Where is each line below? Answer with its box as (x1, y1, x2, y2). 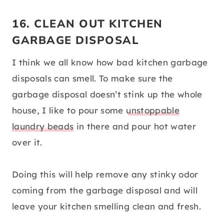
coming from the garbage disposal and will (12, 185, 197, 196)
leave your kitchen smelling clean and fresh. (12, 201, 201, 212)
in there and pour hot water (73, 121, 196, 132)
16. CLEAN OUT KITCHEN (12, 16, 163, 32)
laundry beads (12, 121, 74, 132)
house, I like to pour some (12, 105, 126, 116)
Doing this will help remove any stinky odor (12, 169, 198, 180)
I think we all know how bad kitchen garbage (12, 57, 208, 68)
